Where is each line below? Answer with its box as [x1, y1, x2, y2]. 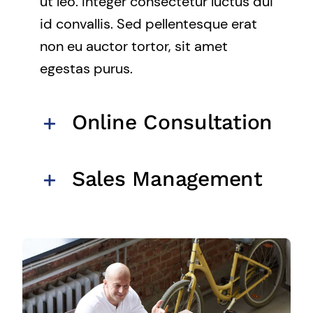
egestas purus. [39, 59, 133, 78]
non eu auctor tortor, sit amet [39, 37, 228, 55]
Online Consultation [71, 110, 273, 134]
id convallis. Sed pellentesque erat [39, 15, 257, 33]
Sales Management [71, 166, 263, 191]
